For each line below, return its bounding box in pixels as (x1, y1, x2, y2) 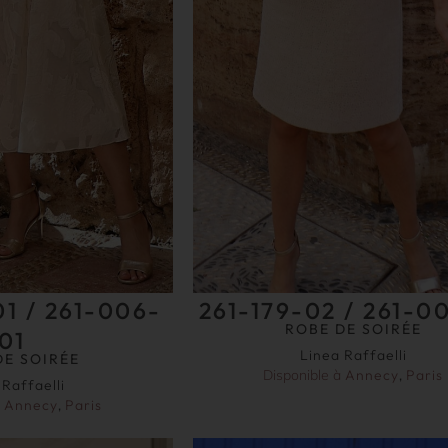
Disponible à (263, 365, 346, 384)
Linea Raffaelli (299, 345, 407, 364)
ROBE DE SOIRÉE (284, 319, 422, 338)
